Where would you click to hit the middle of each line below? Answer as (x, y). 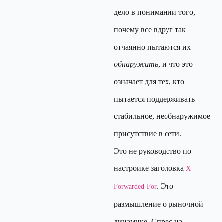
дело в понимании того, (155, 12)
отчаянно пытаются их (152, 47)
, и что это (175, 64)
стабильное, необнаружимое (162, 116)
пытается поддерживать (154, 99)
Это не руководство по (153, 151)
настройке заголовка (150, 168)
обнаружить (136, 64)
